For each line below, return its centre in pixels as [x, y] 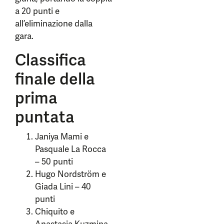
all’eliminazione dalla [54, 23]
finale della [55, 79]
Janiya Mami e [62, 136]
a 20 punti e [37, 11]
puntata [45, 117]
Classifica [50, 60]
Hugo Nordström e [70, 174]
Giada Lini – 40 [63, 186]
